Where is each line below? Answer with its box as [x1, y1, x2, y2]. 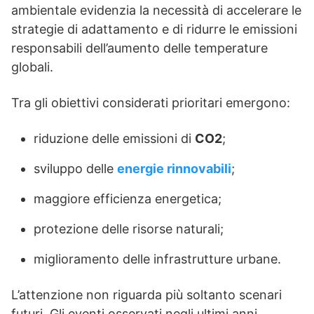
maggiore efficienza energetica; [34, 191, 221, 207]
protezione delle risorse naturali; [34, 221, 224, 237]
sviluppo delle [34, 161, 117, 177]
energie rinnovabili [117, 161, 231, 177]
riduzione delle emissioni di [34, 131, 195, 146]
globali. [11, 60, 53, 75]
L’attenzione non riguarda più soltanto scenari [11, 287, 282, 303]
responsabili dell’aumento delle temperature [11, 41, 268, 56]
